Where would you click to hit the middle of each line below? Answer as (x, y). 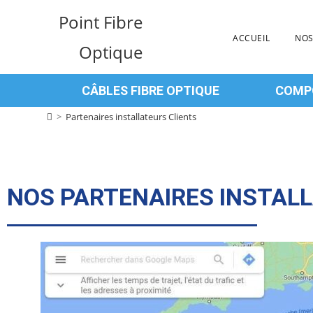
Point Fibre (101, 22)
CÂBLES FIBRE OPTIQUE (150, 90)
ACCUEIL (252, 38)
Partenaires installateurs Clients (131, 117)
